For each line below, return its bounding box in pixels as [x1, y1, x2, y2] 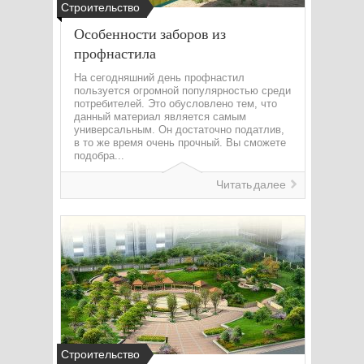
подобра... [74, 149, 124, 162]
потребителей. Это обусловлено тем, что [74, 97, 277, 110]
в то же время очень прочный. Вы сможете [74, 136, 286, 149]
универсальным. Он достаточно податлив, [74, 123, 284, 136]
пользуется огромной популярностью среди [74, 84, 291, 97]
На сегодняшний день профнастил [74, 71, 245, 84]
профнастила [74, 44, 156, 62]
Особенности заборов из [74, 24, 226, 42]
